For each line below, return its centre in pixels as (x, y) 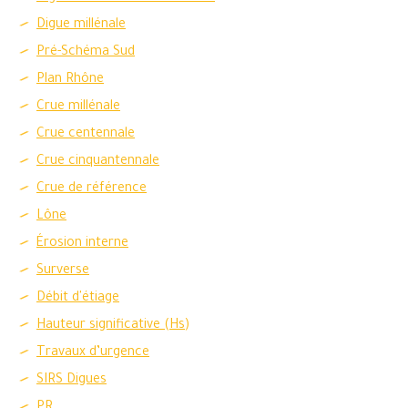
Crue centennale (86, 135)
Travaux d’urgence (93, 353)
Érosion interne (82, 244)
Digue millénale (81, 25)
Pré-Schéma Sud (86, 53)
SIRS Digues (71, 381)
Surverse (63, 271)
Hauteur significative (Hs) (113, 326)
